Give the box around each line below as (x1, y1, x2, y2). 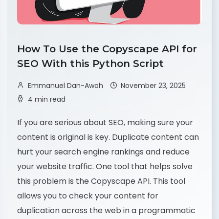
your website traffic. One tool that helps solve (17, 160, 193, 172)
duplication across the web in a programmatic (17, 204, 196, 216)
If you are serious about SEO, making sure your (17, 116, 193, 128)
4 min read (28, 94, 66, 104)
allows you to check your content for (17, 190, 158, 201)
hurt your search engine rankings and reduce (17, 146, 190, 157)
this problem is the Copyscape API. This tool (17, 175, 185, 187)
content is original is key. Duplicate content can (17, 131, 199, 143)
